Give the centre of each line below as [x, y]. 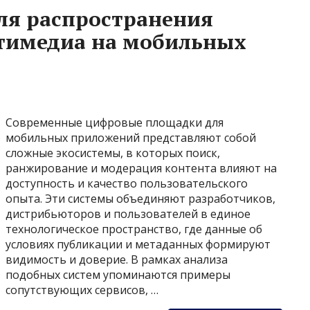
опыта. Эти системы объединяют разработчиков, [140, 199]
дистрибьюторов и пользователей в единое [128, 214]
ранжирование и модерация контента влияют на [141, 168]
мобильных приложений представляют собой [131, 138]
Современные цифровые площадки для [115, 122]
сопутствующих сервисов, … [82, 290]
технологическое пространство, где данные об [134, 229]
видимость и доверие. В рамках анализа [117, 259]
